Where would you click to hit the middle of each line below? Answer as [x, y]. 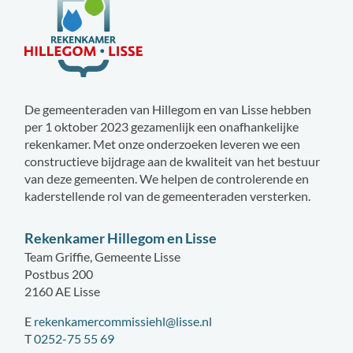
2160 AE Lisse [63, 291]
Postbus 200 [59, 273]
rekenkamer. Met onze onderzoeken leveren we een [163, 143]
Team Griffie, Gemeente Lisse [103, 256]
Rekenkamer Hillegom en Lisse [121, 238]
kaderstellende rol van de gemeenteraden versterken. [168, 195]
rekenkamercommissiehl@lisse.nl [123, 321]
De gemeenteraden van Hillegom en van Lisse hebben [168, 109]
